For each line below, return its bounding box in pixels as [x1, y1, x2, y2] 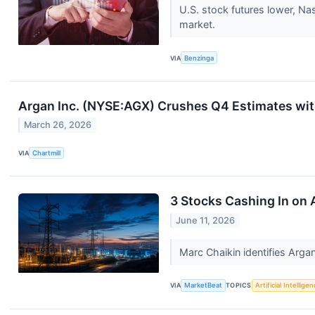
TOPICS [226, 281, 252, 290]
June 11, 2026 [176, 214, 236, 226]
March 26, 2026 [24, 120, 92, 131]
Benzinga [184, 53, 214, 62]
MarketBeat [184, 281, 223, 290]
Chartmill [32, 149, 61, 157]
